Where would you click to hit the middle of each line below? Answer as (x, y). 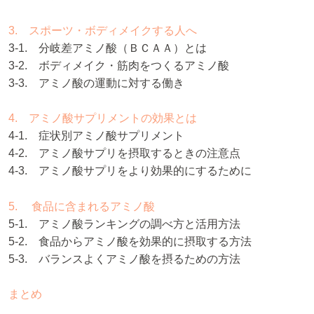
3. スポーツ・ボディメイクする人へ (103, 30)
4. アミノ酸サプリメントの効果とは (103, 118)
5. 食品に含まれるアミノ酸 (82, 206)
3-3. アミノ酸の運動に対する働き (96, 83)
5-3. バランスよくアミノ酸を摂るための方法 (124, 259)
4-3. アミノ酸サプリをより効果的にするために (130, 171)
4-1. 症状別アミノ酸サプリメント (96, 136)
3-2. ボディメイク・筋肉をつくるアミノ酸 (119, 65)
